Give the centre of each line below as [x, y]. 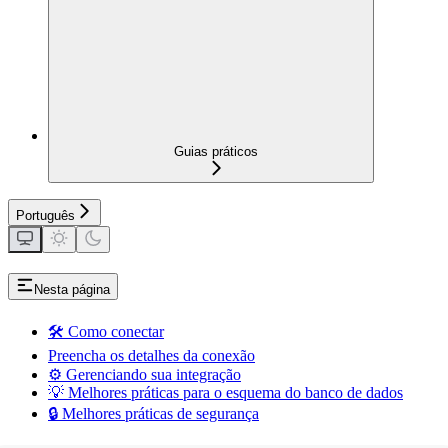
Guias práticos [216, 151]
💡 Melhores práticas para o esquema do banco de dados [225, 392]
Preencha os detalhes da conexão [151, 355]
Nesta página [72, 289]
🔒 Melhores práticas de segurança [153, 413]
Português [45, 215]
